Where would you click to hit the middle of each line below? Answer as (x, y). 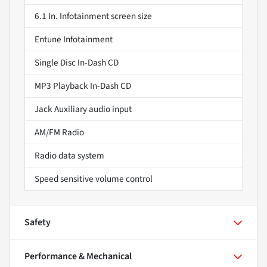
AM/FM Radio (59, 133)
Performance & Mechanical (78, 257)
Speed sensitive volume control (94, 179)
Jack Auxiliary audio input (83, 109)
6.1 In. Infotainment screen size (93, 16)
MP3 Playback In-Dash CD (83, 86)
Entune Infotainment (74, 40)
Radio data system (69, 156)
